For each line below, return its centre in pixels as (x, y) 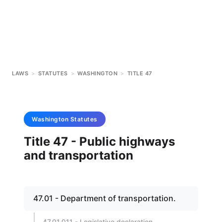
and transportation (79, 155)
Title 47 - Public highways (99, 141)
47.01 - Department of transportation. (105, 198)
